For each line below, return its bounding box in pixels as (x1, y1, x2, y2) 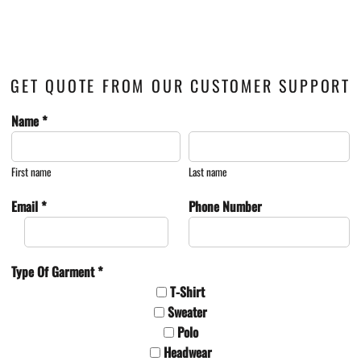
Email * (11, 196, 47, 216)
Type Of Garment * (11, 261, 103, 281)
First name (11, 163, 52, 180)
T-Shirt (170, 281, 205, 301)
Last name (189, 163, 227, 180)
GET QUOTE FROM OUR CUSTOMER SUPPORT (10, 73, 351, 98)
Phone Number (189, 196, 262, 216)
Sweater (168, 301, 207, 322)
